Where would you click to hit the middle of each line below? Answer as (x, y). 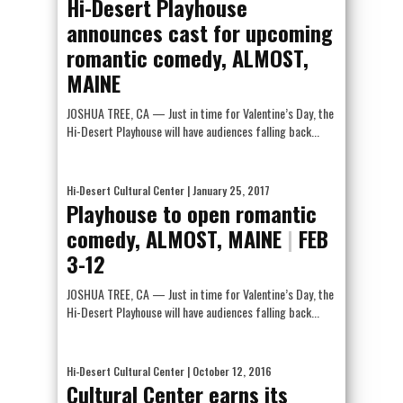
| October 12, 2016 (228, 371)
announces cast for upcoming (200, 32)
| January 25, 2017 (227, 190)
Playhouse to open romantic (192, 213)
